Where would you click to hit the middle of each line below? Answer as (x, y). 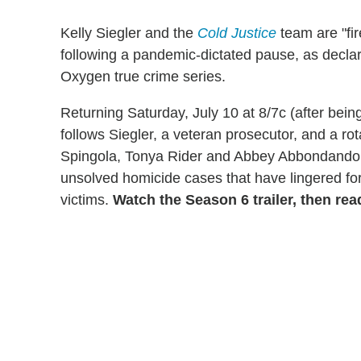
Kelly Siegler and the (129, 33)
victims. (87, 200)
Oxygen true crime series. (143, 77)
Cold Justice (237, 33)
